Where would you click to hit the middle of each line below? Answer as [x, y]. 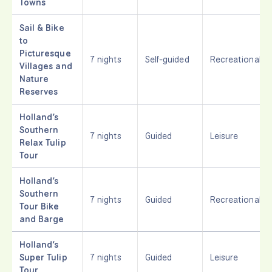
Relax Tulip [43, 142]
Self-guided [167, 59]
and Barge [42, 219]
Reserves [39, 91]
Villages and [46, 66]
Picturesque [45, 53]
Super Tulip [43, 257]
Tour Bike [39, 206]
